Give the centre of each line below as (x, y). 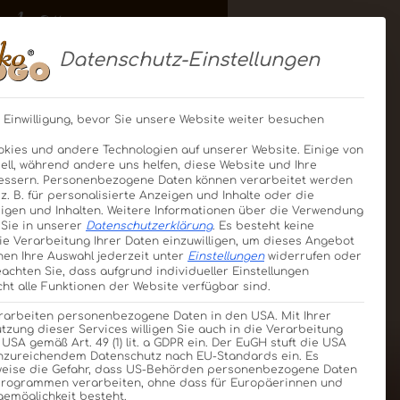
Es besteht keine (267, 225)
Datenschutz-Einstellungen (189, 60)
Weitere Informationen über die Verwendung (235, 210)
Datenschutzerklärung (149, 225)
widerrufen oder (313, 256)
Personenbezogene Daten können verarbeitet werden (198, 180)
